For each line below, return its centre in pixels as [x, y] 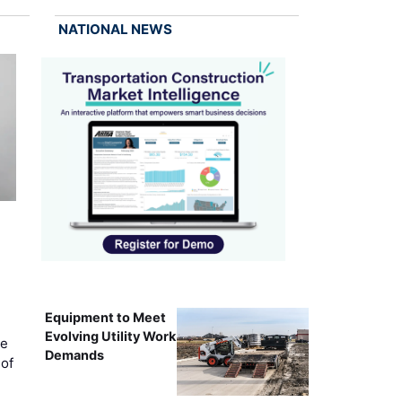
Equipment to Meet [105, 317]
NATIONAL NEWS [115, 29]
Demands [74, 354]
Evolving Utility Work [110, 336]
